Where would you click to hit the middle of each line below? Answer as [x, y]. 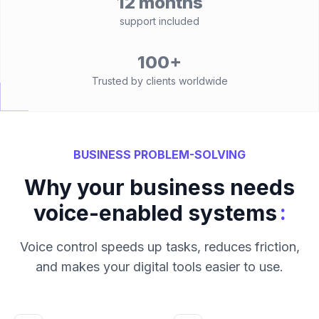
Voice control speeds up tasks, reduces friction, [159, 247]
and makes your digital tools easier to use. [159, 267]
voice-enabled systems [155, 213]
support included [159, 21]
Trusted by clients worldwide [159, 81]
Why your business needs [159, 187]
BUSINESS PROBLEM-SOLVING [159, 155]
